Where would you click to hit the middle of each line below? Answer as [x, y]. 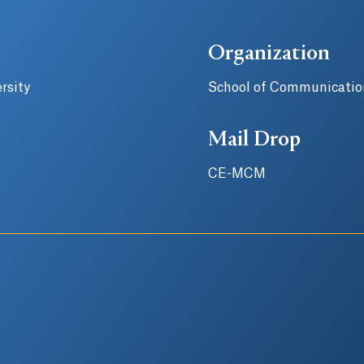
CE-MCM [237, 174]
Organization [269, 54]
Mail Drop [254, 141]
